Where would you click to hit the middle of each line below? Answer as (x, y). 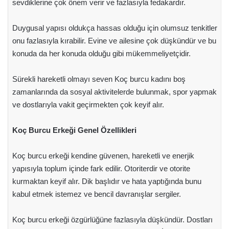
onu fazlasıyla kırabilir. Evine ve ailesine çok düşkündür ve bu (114, 41)
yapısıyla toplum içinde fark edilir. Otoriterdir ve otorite (101, 168)
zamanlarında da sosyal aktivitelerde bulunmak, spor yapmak (114, 92)
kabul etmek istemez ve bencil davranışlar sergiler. (96, 194)
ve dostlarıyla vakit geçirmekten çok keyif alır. (89, 105)
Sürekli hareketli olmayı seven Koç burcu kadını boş (99, 79)
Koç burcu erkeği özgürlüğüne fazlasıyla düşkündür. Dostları (112, 220)
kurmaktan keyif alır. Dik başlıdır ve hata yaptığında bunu (107, 181)
